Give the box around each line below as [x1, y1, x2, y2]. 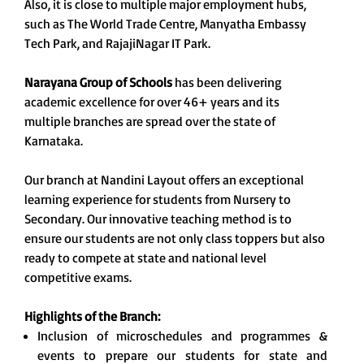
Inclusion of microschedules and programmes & [37, 327, 327, 344]
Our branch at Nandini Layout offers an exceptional [24, 171, 304, 188]
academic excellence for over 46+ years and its [24, 93, 279, 110]
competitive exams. [24, 269, 132, 286]
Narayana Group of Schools [24, 74, 172, 91]
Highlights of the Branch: [24, 308, 160, 325]
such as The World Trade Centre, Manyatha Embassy [24, 15, 306, 32]
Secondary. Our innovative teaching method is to [24, 210, 292, 227]
